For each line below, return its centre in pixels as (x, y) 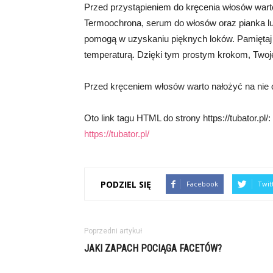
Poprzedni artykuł (113, 231)
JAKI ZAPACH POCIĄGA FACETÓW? (153, 248)
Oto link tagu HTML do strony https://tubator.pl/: (177, 118)
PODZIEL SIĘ (126, 184)
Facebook (202, 184)
